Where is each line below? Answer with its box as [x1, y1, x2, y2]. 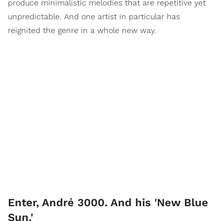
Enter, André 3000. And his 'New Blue [8, 196, 208, 209]
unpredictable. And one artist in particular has [8, 12, 180, 22]
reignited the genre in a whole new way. [8, 26, 156, 36]
